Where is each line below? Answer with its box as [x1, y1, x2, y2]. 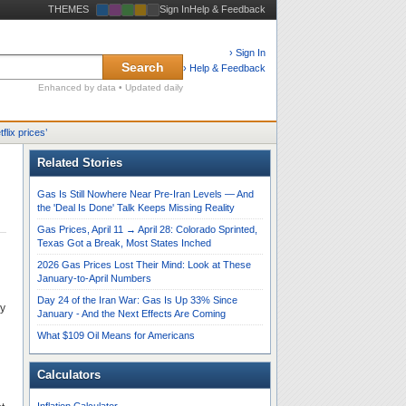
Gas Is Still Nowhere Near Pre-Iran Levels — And [37, 188, 254, 199]
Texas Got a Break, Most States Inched [37, 237, 211, 248]
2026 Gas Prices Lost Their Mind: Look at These [37, 259, 251, 270]
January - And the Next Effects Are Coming [37, 308, 226, 319]
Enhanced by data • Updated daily [38, 82, 183, 92]
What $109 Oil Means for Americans [37, 330, 195, 341]
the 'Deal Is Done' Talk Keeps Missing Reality [37, 202, 235, 213]
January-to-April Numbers [37, 273, 151, 284]
